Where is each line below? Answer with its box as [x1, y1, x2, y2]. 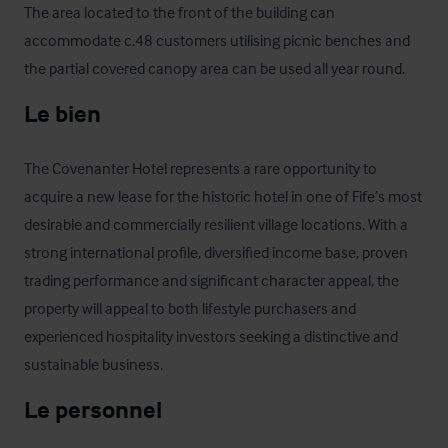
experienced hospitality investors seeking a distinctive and [24, 326, 398, 346]
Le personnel [24, 395, 162, 424]
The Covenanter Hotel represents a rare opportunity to [24, 158, 377, 178]
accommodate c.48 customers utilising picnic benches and [24, 30, 410, 50]
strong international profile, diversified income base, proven [24, 242, 408, 262]
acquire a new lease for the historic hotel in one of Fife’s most [24, 186, 422, 206]
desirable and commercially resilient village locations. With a [24, 214, 408, 234]
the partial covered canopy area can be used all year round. [24, 58, 405, 78]
